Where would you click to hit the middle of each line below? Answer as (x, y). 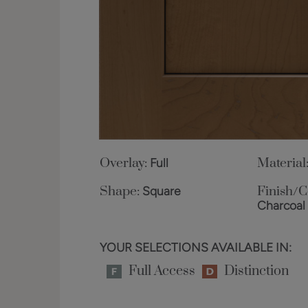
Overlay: (123, 164)
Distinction (256, 272)
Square (161, 191)
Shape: (119, 192)
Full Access (162, 272)
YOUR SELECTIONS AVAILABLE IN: (195, 247)
